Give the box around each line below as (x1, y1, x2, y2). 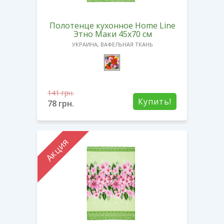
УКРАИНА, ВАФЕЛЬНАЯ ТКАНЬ (72, 40, 153, 48)
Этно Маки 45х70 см (73, 28, 152, 39)
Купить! (138, 95, 171, 107)
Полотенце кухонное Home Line (49, 19, 175, 31)
